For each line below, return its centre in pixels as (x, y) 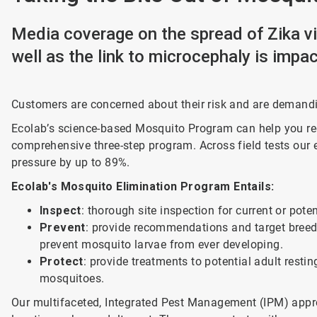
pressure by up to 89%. (70, 162)
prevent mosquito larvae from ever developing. (161, 244)
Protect (61, 261)
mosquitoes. (72, 278)
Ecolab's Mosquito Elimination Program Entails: (143, 186)
